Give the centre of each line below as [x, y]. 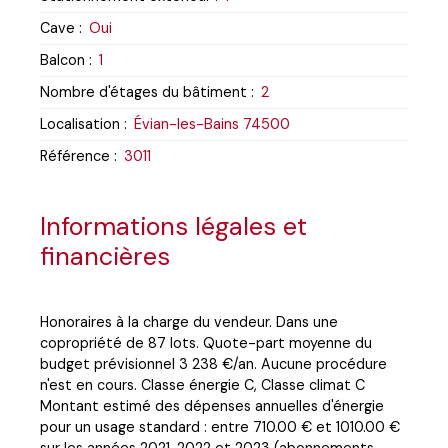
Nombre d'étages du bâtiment [143, 91]
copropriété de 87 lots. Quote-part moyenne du [206, 342]
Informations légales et [173, 226]
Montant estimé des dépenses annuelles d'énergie [212, 405]
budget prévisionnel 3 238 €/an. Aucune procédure [213, 363]
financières [105, 256]
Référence [75, 155]
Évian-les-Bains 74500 [212, 123]
